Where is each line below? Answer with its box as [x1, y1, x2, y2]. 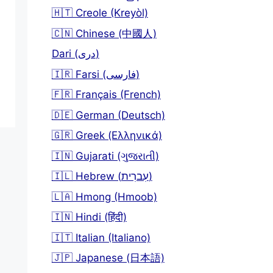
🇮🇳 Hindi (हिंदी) [51, 211, 127, 223]
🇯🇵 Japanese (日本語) [51, 252, 165, 264]
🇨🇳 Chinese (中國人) [51, 27, 157, 40]
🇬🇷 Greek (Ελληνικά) [51, 129, 162, 141]
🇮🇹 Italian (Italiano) [51, 231, 151, 244]
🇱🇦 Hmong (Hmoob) [51, 190, 157, 203]
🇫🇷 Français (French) [51, 88, 161, 101]
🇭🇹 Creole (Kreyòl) [51, 7, 148, 19]
